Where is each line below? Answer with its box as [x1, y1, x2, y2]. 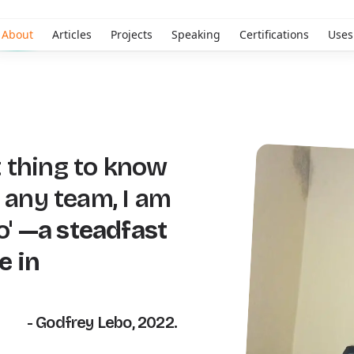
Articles [51, 27, 92, 42]
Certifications [239, 27, 309, 42]
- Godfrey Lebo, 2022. [26, 313, 177, 332]
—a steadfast [17, 215, 168, 246]
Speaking [171, 27, 220, 42]
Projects [110, 27, 153, 42]
